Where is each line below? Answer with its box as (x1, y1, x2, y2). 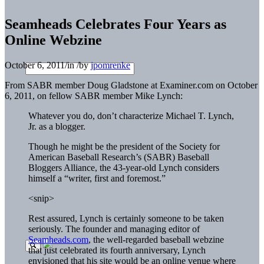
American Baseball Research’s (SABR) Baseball (28, 151, 209, 162)
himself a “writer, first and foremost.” (28, 173, 166, 183)
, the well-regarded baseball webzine (88, 234, 224, 245)
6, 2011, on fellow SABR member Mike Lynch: (5, 90, 183, 101)
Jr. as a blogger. (28, 121, 85, 131)
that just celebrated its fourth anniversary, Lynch (28, 245, 206, 255)
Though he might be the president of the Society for (28, 141, 220, 151)
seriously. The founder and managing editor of (28, 223, 200, 234)
